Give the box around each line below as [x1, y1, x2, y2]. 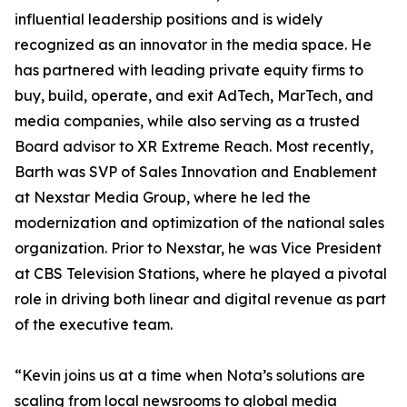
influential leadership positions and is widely [15, 10, 323, 29]
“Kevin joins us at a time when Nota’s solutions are [15, 366, 365, 385]
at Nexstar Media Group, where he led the [15, 188, 311, 207]
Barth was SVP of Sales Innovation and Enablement [15, 163, 377, 182]
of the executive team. [15, 315, 173, 334]
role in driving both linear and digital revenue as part [15, 290, 386, 309]
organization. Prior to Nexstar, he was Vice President [15, 239, 382, 258]
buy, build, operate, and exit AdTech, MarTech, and [15, 86, 373, 105]
